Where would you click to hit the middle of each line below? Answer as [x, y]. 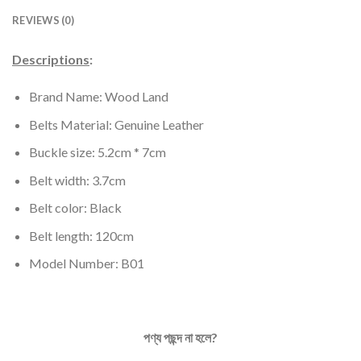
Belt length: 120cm [81, 235]
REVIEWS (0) [43, 21]
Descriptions [51, 60]
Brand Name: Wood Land [98, 96]
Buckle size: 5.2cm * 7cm [97, 152]
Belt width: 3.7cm [77, 180]
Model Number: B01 [86, 263]
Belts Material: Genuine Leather [116, 124]
